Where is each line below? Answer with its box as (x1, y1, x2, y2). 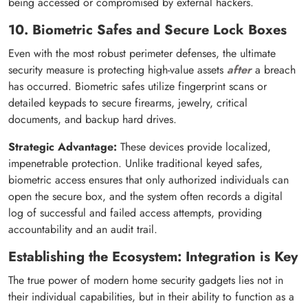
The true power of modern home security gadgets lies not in (8, 272, 283, 289)
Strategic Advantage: (8, 139, 117, 155)
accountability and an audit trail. (8, 221, 157, 238)
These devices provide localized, (117, 139, 271, 155)
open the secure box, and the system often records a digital (8, 188, 283, 205)
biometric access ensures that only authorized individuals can (8, 172, 289, 188)
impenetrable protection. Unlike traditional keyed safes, (8, 155, 263, 172)
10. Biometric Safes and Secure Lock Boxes (8, 20, 287, 41)
